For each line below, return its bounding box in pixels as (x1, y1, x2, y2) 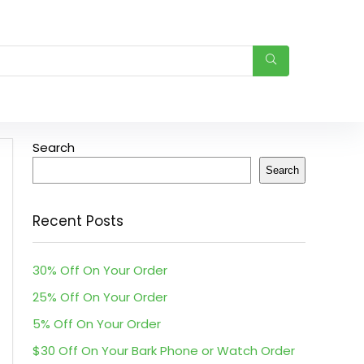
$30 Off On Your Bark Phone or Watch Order (32, 342, 295, 359)
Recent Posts (32, 211, 123, 231)
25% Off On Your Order (32, 288, 167, 305)
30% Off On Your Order (32, 262, 167, 279)
